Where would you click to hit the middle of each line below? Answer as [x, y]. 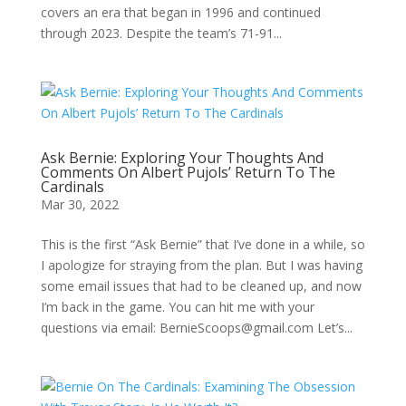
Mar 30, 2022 [79, 204]
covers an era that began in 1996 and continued [180, 12]
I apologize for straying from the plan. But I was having [201, 265]
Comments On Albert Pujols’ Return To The [188, 172]
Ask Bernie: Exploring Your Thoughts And [182, 158]
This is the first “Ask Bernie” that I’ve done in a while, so [203, 244]
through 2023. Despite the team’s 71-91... [161, 33]
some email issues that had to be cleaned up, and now [201, 286]
